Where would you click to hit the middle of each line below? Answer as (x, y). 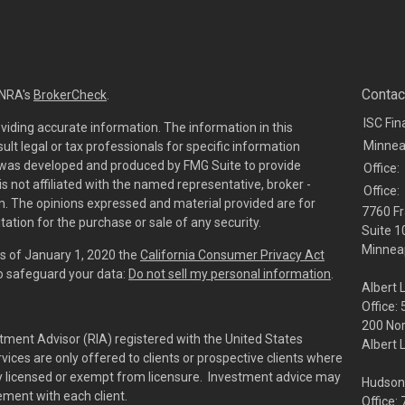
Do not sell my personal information (230, 273)
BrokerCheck (70, 94)
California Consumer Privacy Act (232, 254)
